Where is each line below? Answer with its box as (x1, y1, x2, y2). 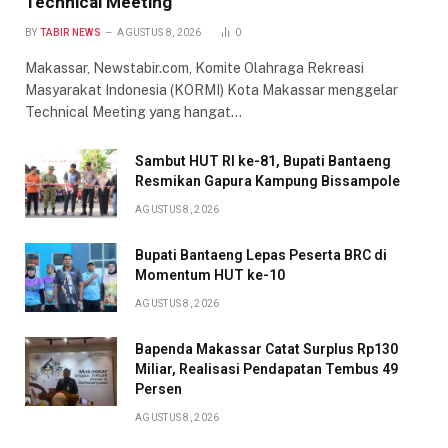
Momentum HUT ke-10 (135, 267, 285, 284)
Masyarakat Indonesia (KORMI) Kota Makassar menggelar (25, 82, 398, 99)
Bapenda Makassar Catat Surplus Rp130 (135, 341, 398, 358)
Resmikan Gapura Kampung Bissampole (135, 173, 400, 190)
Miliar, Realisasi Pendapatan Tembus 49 (135, 361, 398, 378)
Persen (135, 381, 182, 398)
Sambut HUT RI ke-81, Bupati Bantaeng (135, 153, 391, 170)
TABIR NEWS (39, 27, 101, 39)
